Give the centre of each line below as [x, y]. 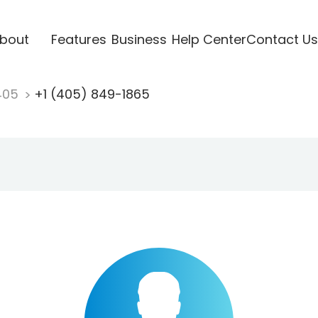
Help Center [209, 39]
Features [78, 39]
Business [139, 39]
